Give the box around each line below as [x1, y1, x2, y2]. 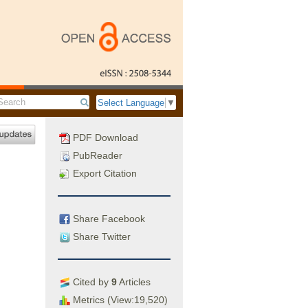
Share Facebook [70, 212, 145, 224]
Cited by [70, 276, 111, 287]
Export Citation [70, 168, 137, 179]
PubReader [70, 150, 122, 161]
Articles [117, 276, 151, 287]
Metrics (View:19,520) [70, 294, 168, 305]
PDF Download [70, 132, 138, 143]
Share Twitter [70, 230, 131, 242]
